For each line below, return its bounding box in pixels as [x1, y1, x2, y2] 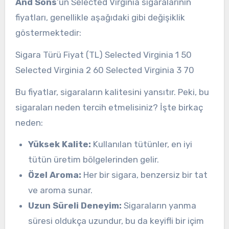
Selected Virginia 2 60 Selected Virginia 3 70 [15, 64, 194, 75]
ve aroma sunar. [28, 185, 93, 196]
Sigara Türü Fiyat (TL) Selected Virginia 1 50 [15, 49, 192, 60]
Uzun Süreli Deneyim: [28, 200, 122, 211]
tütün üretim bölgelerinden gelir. [28, 154, 159, 165]
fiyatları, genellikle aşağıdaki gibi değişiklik [15, 12, 185, 22]
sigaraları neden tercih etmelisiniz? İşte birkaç [15, 102, 203, 112]
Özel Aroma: [28, 170, 82, 180]
